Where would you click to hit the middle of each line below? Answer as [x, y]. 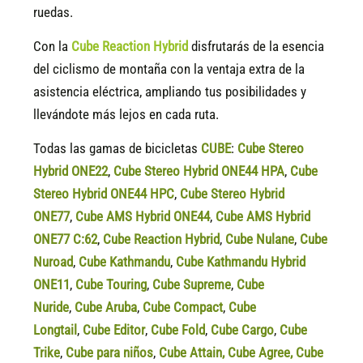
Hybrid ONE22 [71, 171]
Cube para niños [110, 352]
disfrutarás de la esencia [256, 46]
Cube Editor [114, 330]
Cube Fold [178, 330]
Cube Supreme [192, 284]
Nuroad [53, 262]
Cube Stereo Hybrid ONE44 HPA [199, 171]
